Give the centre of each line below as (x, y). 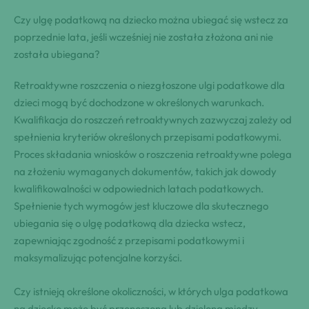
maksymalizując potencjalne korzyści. (98, 257)
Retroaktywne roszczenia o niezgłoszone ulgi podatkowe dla (149, 85)
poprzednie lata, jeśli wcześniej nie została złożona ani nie (143, 37)
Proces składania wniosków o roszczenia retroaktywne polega (153, 154)
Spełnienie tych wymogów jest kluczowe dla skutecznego (141, 206)
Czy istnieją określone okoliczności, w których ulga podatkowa (151, 291)
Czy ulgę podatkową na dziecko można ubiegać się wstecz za (151, 19)
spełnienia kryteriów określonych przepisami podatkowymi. (148, 137)
